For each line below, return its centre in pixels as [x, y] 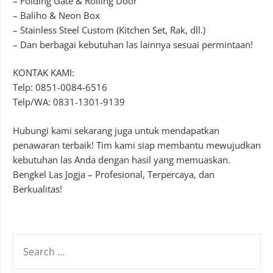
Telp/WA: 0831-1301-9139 [69, 102]
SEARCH [29, 241]
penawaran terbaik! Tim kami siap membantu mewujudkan [137, 145]
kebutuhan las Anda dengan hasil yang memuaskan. [122, 159]
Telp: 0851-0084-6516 [60, 87]
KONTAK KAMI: [44, 73]
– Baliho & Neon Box [56, 15]
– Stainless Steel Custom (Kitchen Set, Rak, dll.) [109, 30]
